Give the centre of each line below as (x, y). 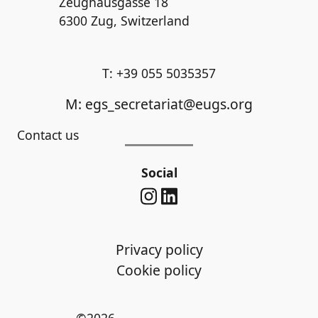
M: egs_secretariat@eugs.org (159, 104)
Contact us (48, 135)
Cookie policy (159, 270)
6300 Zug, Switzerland (124, 21)
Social (159, 172)
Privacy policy (159, 249)
